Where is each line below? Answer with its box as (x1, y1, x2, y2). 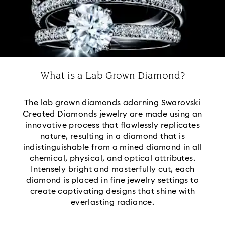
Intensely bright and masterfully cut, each (30, 165, 195, 174)
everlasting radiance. (70, 198, 155, 207)
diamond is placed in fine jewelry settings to (26, 176, 199, 185)
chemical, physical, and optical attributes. (29, 154, 196, 163)
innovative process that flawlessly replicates (25, 121, 200, 130)
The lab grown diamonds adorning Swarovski (24, 99, 201, 107)
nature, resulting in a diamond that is (40, 132, 185, 141)
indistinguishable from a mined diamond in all (23, 143, 202, 152)
